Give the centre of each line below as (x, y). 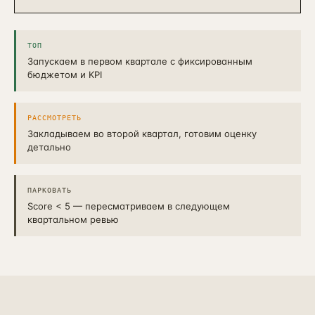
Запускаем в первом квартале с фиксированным (140, 61)
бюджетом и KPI (65, 75)
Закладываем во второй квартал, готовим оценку (142, 134)
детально (49, 147)
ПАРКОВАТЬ (50, 190)
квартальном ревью (73, 219)
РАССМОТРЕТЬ (54, 118)
